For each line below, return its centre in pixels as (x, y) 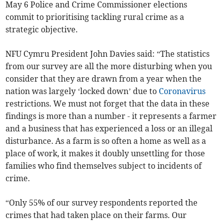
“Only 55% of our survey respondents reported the (102, 203)
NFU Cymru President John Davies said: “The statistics (108, 54)
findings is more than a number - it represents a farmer (111, 116)
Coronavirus (182, 91)
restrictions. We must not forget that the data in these (108, 104)
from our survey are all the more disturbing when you (109, 66)
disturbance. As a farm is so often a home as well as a (106, 141)
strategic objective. (42, 30)
